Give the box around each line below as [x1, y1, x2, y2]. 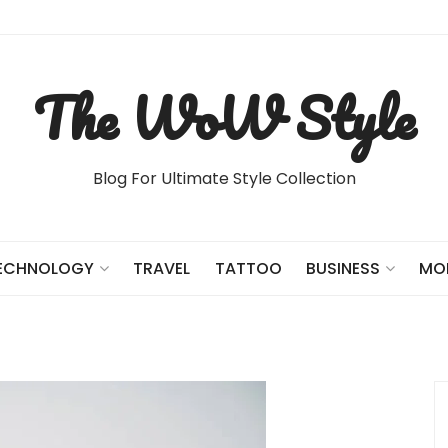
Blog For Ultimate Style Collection [92, 167, 356, 190]
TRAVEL [133, 256, 191, 280]
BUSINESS [305, 257, 380, 280]
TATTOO [214, 256, 282, 280]
